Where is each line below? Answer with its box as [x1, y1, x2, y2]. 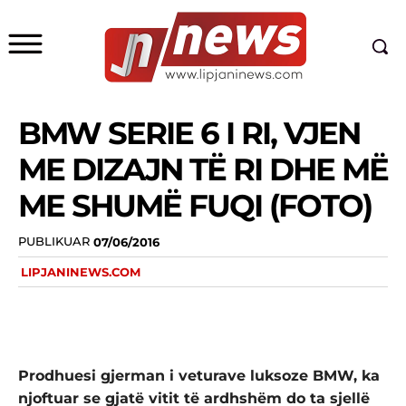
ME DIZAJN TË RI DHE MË [18, 150, 388, 188]
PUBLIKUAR [18, 234, 90, 249]
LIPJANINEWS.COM [21, 264, 140, 279]
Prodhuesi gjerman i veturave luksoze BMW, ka [18, 366, 380, 384]
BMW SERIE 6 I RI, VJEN [18, 114, 360, 152]
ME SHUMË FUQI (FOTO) [18, 187, 372, 225]
